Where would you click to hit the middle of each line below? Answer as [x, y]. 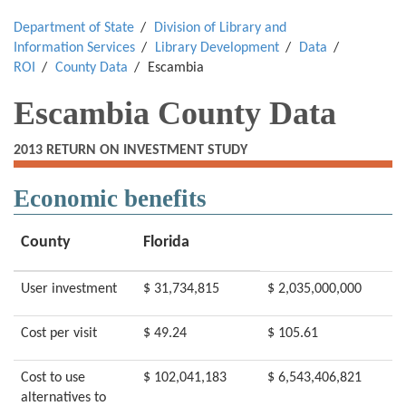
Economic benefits [110, 198]
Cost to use [53, 378]
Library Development [217, 48]
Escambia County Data [175, 113]
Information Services [74, 48]
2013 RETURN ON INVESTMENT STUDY [130, 150]
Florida [166, 242]
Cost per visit [59, 333]
